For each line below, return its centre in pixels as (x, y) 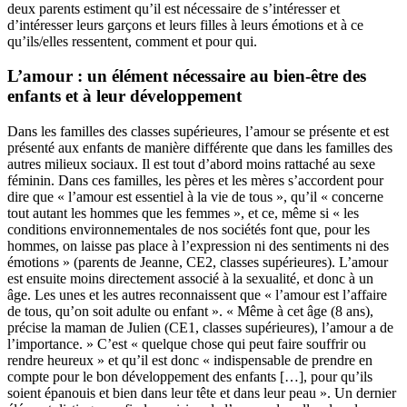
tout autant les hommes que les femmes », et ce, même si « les (183, 213)
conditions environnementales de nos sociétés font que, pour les (189, 229)
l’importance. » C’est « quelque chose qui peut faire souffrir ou (187, 343)
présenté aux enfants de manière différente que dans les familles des (200, 147)
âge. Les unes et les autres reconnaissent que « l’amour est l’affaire (197, 294)
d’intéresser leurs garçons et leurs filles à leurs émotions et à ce (185, 25)
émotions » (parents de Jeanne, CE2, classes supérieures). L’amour (198, 262)
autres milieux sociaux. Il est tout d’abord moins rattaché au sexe (191, 164)
